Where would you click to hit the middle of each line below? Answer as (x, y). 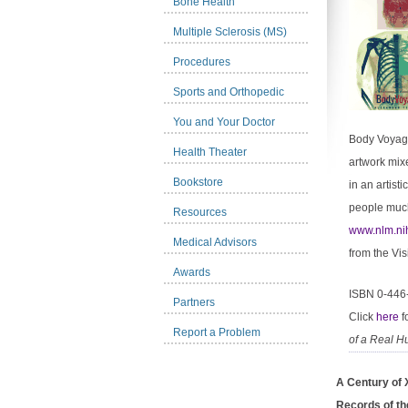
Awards (192, 272)
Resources (200, 212)
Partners (194, 302)
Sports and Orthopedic (229, 92)
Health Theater (210, 152)
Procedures (202, 62)
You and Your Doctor (224, 122)
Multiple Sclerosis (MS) (230, 32)
